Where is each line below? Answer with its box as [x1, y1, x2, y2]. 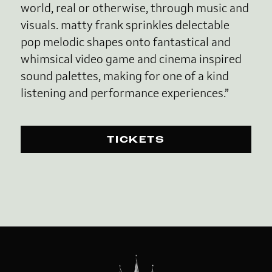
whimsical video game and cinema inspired [20, 52, 242, 66]
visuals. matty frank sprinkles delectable [20, 18, 229, 32]
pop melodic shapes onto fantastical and [20, 35, 231, 49]
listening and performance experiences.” [20, 86, 229, 100]
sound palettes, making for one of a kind [20, 69, 229, 83]
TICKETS [107, 135, 165, 145]
